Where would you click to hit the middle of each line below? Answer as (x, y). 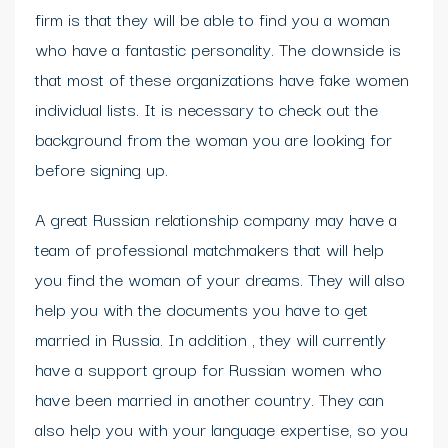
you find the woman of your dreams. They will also (220, 278)
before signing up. (101, 168)
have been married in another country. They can (209, 398)
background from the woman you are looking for (213, 138)
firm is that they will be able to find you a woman (212, 18)
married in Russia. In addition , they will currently (210, 338)
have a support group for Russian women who (208, 368)
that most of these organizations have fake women (222, 78)
